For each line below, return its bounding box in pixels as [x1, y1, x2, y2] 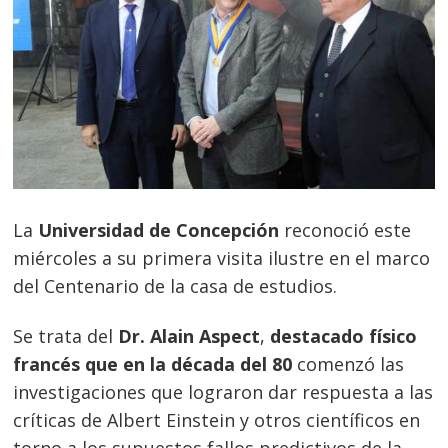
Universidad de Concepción [38, 218, 280, 243]
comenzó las [292, 351, 405, 376]
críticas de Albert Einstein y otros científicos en [13, 407, 421, 432]
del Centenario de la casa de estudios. [13, 274, 338, 299]
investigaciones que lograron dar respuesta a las [13, 379, 434, 404]
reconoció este [279, 218, 412, 243]
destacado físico [270, 323, 418, 348]
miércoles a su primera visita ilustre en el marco [13, 246, 431, 271]
